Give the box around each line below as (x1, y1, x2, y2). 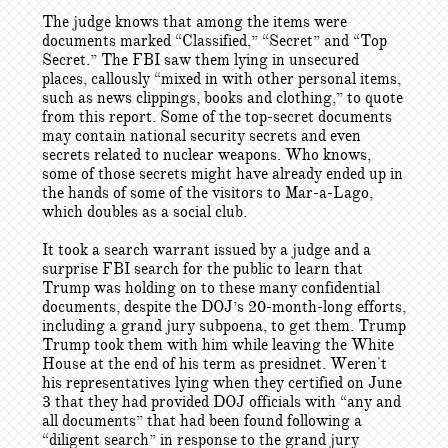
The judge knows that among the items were (42, 12, 347, 32)
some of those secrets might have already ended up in (42, 164, 403, 184)
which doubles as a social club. (42, 202, 247, 222)
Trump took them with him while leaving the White (42, 335, 394, 355)
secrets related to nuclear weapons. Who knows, (42, 145, 371, 165)
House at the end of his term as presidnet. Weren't (42, 354, 387, 374)
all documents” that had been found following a (42, 411, 362, 431)
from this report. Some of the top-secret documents (42, 107, 392, 127)
